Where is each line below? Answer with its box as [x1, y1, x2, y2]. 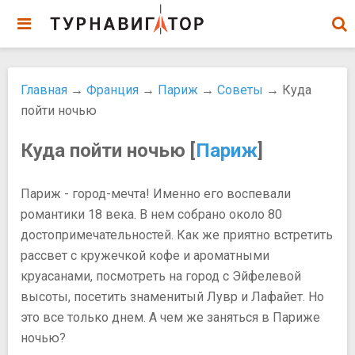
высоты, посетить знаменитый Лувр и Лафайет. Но [21, 289, 324, 304]
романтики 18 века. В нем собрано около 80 [21, 207, 282, 222]
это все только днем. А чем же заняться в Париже [21, 310, 320, 325]
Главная [21, 82, 67, 97]
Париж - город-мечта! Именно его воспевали [21, 186, 291, 201]
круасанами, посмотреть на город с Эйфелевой [21, 269, 301, 284]
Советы [217, 82, 263, 97]
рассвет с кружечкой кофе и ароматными [21, 248, 269, 263]
